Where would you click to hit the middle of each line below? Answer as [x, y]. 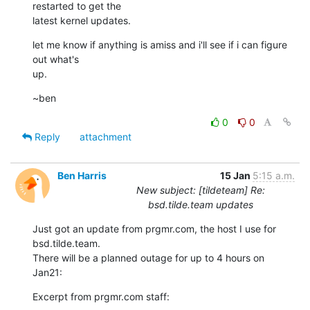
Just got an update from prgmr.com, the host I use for [154, 228]
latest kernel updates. [82, 20]
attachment [106, 136]
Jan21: [47, 272]
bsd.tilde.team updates [201, 204]
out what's [56, 59]
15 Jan [236, 175]
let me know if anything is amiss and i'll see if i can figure [160, 44]
